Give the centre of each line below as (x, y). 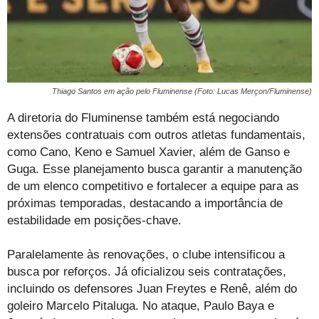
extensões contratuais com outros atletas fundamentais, (156, 135)
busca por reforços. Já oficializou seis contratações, (147, 272)
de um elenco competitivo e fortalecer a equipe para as (153, 187)
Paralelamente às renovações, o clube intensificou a (146, 255)
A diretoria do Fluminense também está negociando (143, 118)
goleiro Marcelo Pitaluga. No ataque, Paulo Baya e (141, 306)
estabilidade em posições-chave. (94, 221)
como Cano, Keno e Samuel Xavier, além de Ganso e (148, 152)
